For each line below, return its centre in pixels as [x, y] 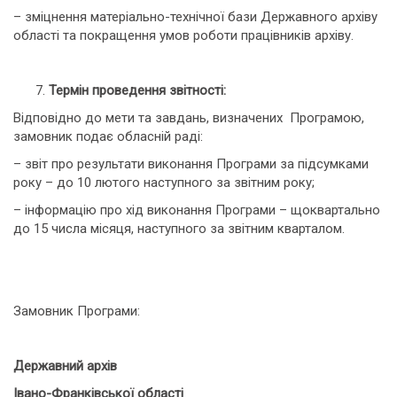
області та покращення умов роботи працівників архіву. [183, 35]
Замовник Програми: [77, 311]
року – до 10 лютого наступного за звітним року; [164, 183]
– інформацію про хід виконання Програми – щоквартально [197, 210]
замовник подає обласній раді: [108, 136]
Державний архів [65, 366]
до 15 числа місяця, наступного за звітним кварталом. [179, 229]
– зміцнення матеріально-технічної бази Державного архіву [195, 17]
